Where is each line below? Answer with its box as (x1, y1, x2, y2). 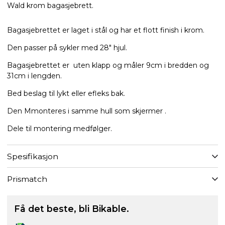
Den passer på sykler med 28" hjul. (7, 43, 127, 53)
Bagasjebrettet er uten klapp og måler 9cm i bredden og (7, 61, 209, 70)
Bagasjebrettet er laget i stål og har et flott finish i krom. (7, 26, 204, 35)
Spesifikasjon (7, 151, 58, 161)
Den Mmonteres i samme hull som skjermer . (7, 106, 166, 116)
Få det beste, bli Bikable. (14, 203, 129, 214)
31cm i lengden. (7, 71, 62, 81)
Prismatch (7, 174, 47, 184)
